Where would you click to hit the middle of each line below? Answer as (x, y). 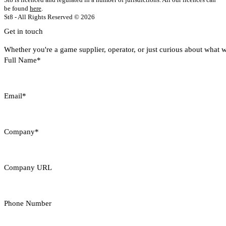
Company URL (28, 168)
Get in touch (23, 32)
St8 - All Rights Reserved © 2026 (49, 17)
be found (17, 8)
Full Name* (22, 60)
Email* (15, 96)
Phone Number (28, 204)
